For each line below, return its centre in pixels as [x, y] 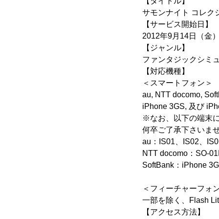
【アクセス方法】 [174, 212]
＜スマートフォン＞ [177, 83]
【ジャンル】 [166, 48]
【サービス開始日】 [177, 24]
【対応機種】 [166, 71]
